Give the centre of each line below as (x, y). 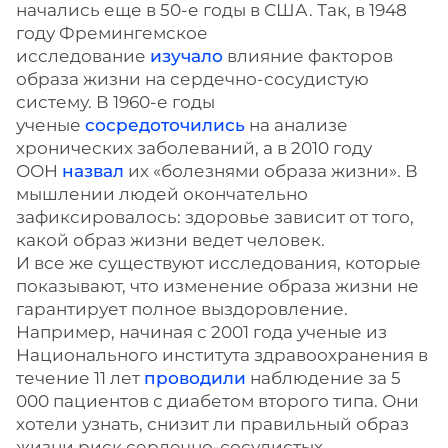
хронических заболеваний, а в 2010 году (194, 148)
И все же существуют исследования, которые (218, 263)
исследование (83, 56)
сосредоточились (165, 125)
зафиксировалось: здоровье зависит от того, (215, 217)
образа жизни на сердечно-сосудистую (192, 79)
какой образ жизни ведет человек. (170, 240)
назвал (93, 171)
